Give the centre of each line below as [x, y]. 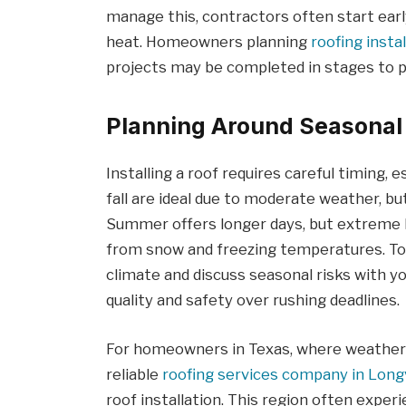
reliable [135, 374]
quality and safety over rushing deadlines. [253, 300]
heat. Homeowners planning [209, 41]
